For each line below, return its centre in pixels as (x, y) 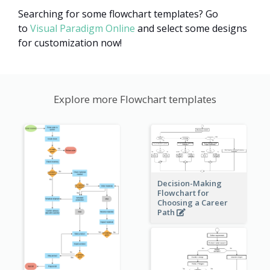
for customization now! (70, 42)
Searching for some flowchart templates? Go (118, 14)
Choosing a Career (192, 202)
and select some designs (191, 28)
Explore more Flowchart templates (135, 99)
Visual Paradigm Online (83, 28)
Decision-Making (189, 183)
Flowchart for (183, 193)
